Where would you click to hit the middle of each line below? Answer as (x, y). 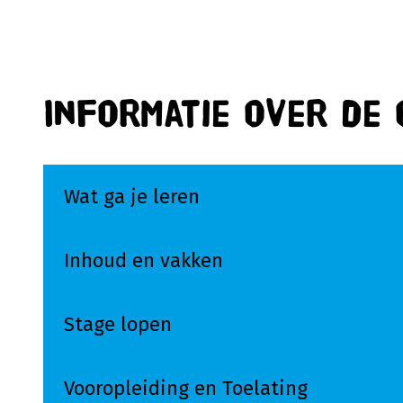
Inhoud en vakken (144, 260)
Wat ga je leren (132, 197)
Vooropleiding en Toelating (186, 388)
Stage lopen (118, 324)
